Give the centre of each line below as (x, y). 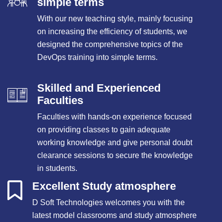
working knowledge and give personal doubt (115, 142)
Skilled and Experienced (99, 88)
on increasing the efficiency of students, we (112, 31)
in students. (57, 168)
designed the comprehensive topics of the (110, 44)
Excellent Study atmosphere (104, 186)
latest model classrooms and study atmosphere (114, 215)
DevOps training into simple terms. (97, 57)
